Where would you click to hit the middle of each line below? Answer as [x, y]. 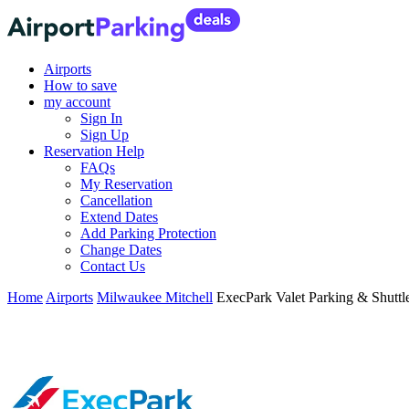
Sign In [101, 118]
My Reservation [126, 184]
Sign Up [105, 135]
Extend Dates [119, 217]
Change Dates [121, 250]
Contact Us [113, 266]
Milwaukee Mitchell [155, 297]
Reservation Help [94, 151]
